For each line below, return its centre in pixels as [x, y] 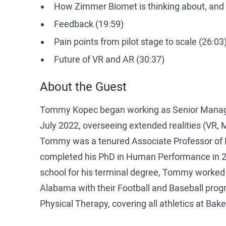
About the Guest [83, 86]
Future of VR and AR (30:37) [109, 59]
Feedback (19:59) [89, 24]
